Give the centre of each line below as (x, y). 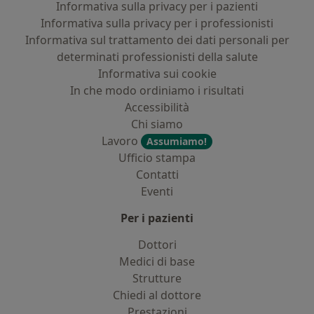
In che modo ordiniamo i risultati (157, 90)
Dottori (157, 245)
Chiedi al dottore (157, 295)
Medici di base (157, 261)
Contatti (157, 175)
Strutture (157, 278)
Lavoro (121, 141)
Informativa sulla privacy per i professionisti (157, 23)
